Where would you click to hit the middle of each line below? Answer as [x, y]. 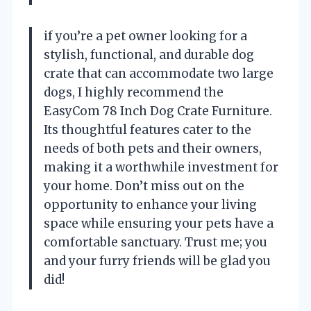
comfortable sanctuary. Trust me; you [155, 242]
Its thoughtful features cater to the [148, 129]
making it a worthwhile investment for [161, 167]
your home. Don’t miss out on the [144, 186]
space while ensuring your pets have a [159, 223]
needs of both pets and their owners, [153, 148]
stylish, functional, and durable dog [149, 54]
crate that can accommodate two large [159, 73]
